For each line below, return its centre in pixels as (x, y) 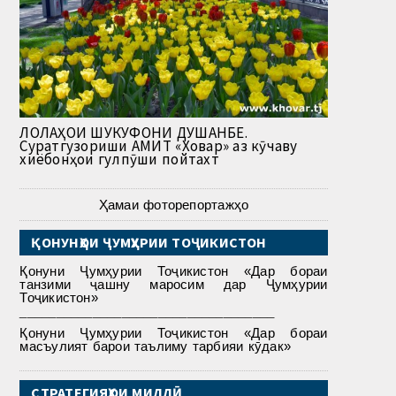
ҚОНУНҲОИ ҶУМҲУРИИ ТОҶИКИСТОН (149, 242)
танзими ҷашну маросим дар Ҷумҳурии (174, 284)
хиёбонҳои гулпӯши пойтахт (119, 159)
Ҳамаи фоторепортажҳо (174, 204)
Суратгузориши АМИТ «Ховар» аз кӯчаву (159, 145)
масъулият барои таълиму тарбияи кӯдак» (155, 346)
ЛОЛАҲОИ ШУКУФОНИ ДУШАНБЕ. (133, 132)
